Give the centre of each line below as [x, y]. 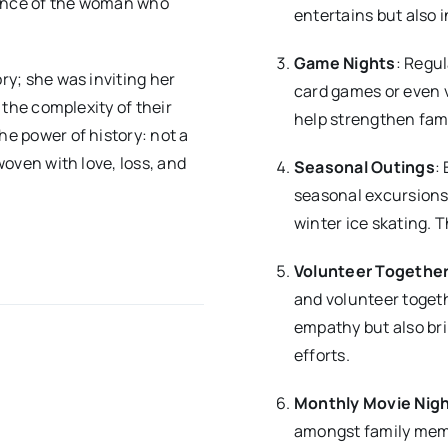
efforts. [321, 355]
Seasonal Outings [364, 167]
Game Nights [344, 63]
